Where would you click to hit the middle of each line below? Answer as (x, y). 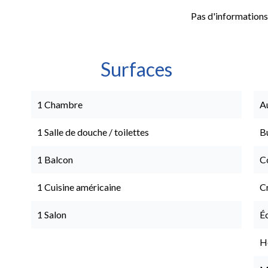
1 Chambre (60, 104)
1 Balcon (55, 159)
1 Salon (52, 214)
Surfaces (136, 69)
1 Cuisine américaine (79, 187)
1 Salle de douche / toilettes (93, 132)
